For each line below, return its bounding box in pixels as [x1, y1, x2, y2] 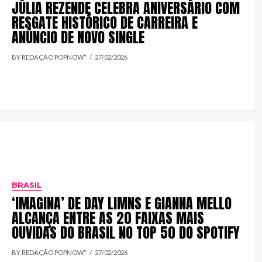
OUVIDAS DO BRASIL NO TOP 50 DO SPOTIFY [12, 222, 240, 243]
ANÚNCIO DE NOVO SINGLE [12, 26, 145, 48]
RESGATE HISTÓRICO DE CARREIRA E [12, 12, 198, 33]
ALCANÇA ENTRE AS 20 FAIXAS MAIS [12, 207, 205, 229]
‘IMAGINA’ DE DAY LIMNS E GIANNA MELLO [12, 192, 232, 214]
